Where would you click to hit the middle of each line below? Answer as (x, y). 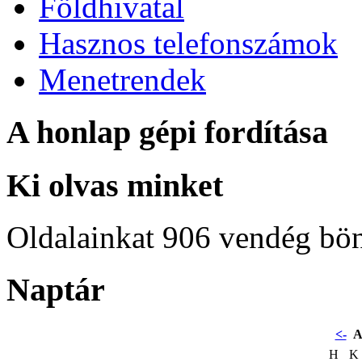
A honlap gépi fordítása (167, 132)
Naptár (56, 289)
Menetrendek (122, 80)
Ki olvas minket (115, 185)
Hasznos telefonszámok (188, 44)
